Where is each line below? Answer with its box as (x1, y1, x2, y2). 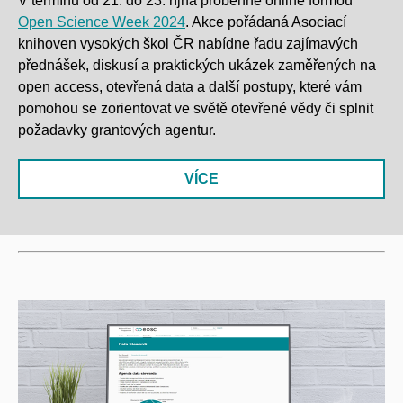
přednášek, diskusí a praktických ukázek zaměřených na (18, 57, 376, 73)
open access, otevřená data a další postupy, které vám (18, 78, 362, 94)
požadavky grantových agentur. (18, 121, 216, 138)
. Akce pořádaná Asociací (185, 13, 346, 30)
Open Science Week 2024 (18, 13, 185, 30)
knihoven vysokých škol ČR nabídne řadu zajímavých (18, 35, 358, 51)
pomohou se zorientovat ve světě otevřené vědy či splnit (18, 100, 373, 116)
